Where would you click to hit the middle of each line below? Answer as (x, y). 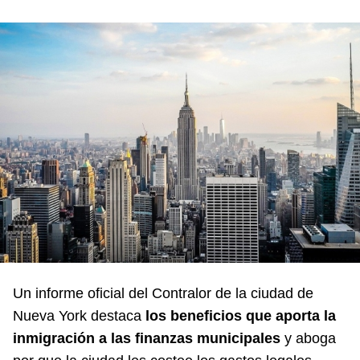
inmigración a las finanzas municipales (147, 338)
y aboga (308, 338)
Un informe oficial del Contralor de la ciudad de (163, 293)
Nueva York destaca (79, 315)
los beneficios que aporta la (241, 315)
